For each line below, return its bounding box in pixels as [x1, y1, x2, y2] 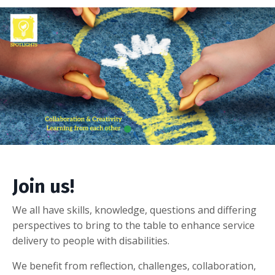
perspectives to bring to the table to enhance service [12, 219, 255, 233]
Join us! [12, 176, 74, 198]
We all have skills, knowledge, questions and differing [12, 203, 257, 217]
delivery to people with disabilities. [12, 234, 169, 248]
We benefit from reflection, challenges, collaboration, [12, 259, 256, 273]
